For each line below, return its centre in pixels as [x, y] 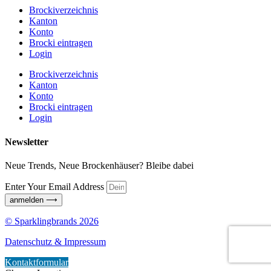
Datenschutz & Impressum [55, 241]
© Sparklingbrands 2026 [52, 221]
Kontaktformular [37, 262]
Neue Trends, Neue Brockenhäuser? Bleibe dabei [99, 165]
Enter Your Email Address [56, 186]
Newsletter [27, 142]
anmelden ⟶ [34, 200]
